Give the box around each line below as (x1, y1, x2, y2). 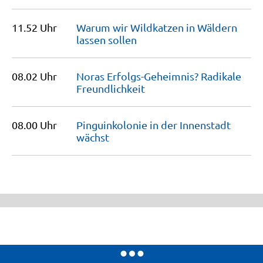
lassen (76, 33, 108, 46)
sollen (108, 33, 137, 46)
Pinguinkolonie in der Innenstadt (76, 119, 231, 131)
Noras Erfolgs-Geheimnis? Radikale (76, 70, 241, 82)
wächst (76, 131, 109, 143)
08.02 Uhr (12, 70, 57, 82)
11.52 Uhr (12, 21, 57, 33)
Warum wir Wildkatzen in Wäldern (76, 21, 237, 33)
